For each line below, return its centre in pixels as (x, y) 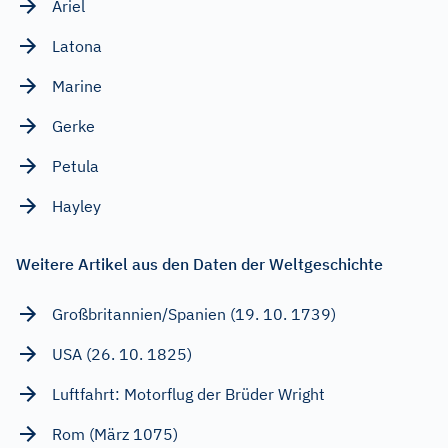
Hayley (76, 205)
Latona (77, 45)
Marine (77, 85)
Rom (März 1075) (115, 433)
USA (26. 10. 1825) (122, 353)
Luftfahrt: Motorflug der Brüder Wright (188, 393)
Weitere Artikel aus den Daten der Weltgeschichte (199, 263)
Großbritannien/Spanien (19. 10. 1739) (194, 313)
